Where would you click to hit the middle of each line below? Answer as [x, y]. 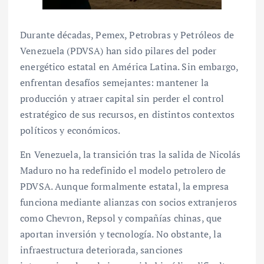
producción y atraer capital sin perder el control [122, 99]
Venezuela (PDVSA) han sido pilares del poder [118, 51]
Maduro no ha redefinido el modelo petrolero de [123, 171]
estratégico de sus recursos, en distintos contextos [128, 115]
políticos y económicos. [70, 131]
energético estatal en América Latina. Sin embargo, [129, 67]
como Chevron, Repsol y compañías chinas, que [121, 218]
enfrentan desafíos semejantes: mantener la [114, 83]
